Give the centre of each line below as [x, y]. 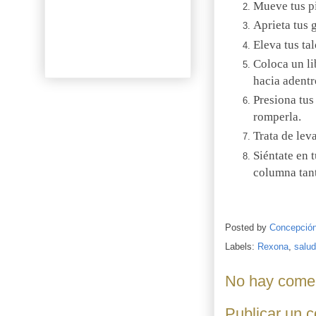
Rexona [273, 246]
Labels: [241, 246]
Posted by [247, 227]
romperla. [277, 117]
